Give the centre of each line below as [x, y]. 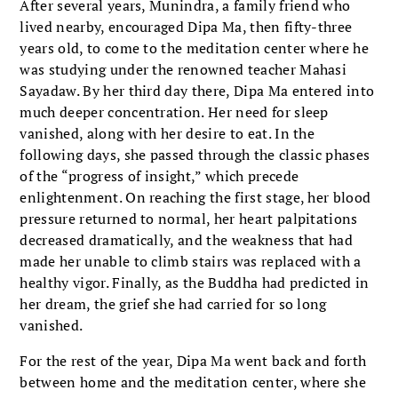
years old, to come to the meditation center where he [195, 48]
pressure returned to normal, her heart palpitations [189, 218]
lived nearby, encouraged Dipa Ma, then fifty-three [186, 26]
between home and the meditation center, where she [193, 382]
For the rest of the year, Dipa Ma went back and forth [193, 360]
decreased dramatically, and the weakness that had [187, 239]
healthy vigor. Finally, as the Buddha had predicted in [195, 282]
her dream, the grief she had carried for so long [173, 303]
